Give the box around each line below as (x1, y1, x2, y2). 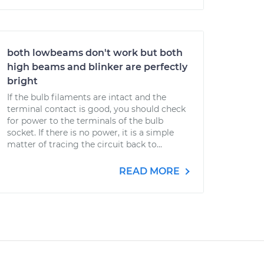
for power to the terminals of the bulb (7, 115, 163, 126)
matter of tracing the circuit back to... (7, 139, 162, 150)
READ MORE (119, 166, 182, 177)
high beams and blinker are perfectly (7, 61, 187, 72)
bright (7, 75, 38, 87)
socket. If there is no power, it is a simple (7, 127, 174, 138)
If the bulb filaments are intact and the (7, 92, 166, 103)
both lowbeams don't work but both (7, 47, 183, 58)
